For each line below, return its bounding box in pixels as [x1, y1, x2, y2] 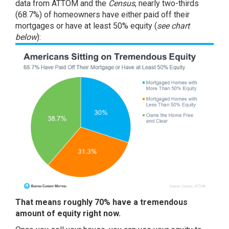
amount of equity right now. [15, 209, 121, 218]
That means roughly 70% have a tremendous [15, 197, 188, 207]
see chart [157, 21, 190, 31]
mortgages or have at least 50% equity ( [15, 21, 157, 31]
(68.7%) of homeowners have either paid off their [15, 10, 190, 19]
